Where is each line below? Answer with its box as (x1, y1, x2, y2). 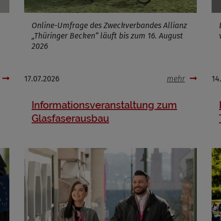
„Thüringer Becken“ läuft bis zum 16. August (32, 31, 183, 40)
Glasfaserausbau (32, 112, 109, 124)
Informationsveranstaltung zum (32, 99, 177, 111)
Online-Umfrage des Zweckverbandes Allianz (32, 21, 187, 30)
